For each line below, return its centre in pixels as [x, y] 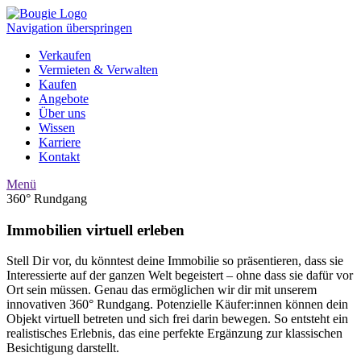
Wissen [57, 128]
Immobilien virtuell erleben [95, 230]
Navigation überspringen [69, 28]
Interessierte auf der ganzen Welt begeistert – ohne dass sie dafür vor [180, 276]
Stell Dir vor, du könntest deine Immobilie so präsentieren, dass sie [175, 261]
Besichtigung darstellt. [63, 348]
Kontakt [59, 157]
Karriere [60, 142]
